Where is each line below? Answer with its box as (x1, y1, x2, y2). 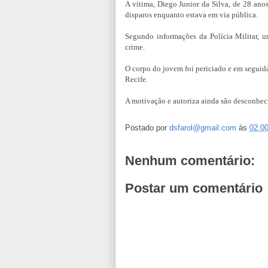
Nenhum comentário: (125, 153, 255, 169)
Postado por (125, 123, 169, 132)
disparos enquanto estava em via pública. (125, 10, 258, 20)
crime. (125, 42, 145, 52)
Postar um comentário (125, 180, 263, 196)
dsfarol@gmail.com (169, 123, 236, 132)
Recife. (125, 75, 148, 84)
